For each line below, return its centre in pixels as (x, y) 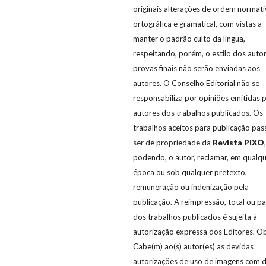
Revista (227, 142)
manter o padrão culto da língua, (189, 38)
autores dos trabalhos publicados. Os (198, 113)
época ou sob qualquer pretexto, (190, 172)
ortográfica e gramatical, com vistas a (197, 23)
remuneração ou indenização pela (191, 187)
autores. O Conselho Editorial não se (196, 83)
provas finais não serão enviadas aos (197, 68)
